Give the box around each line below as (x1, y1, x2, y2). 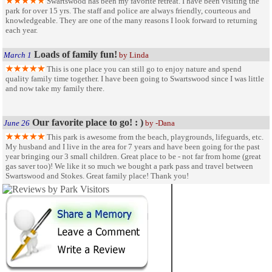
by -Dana (143, 118, 175, 127)
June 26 (4, 118, 30, 127)
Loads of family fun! (34, 49, 117, 59)
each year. (5, 25, 38, 35)
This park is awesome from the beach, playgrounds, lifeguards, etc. (45, 132, 263, 141)
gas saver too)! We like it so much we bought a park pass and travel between (5, 161, 253, 171)
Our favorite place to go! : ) (32, 117, 143, 127)
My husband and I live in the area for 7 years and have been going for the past (5, 141, 260, 151)
